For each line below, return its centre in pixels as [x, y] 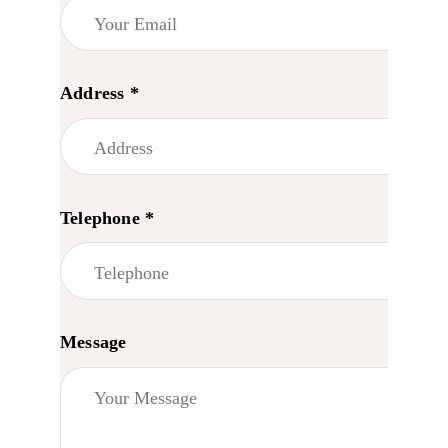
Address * [99, 93]
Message [93, 342]
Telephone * [107, 217]
